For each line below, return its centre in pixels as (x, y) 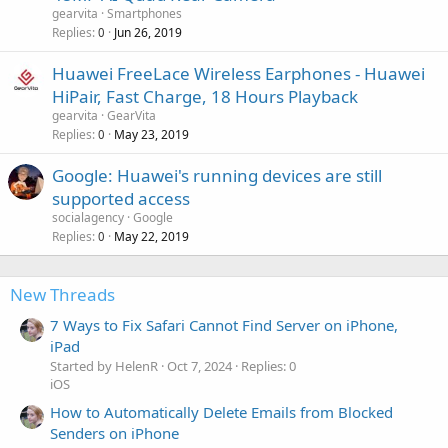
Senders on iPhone (114, 433)
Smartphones (144, 13)
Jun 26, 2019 (148, 32)
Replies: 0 (268, 365)
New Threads (62, 294)
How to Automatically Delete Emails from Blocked (221, 412)
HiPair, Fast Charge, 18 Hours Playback (205, 96)
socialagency (88, 217)
